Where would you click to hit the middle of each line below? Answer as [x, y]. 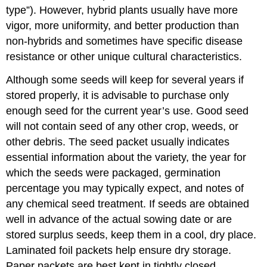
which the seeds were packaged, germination [114, 173]
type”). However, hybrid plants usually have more [122, 10]
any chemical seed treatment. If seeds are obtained [128, 204]
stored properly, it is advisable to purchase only [118, 95]
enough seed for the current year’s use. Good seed [128, 111]
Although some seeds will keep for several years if [125, 80]
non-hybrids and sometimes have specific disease [125, 41]
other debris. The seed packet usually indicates [118, 142]
